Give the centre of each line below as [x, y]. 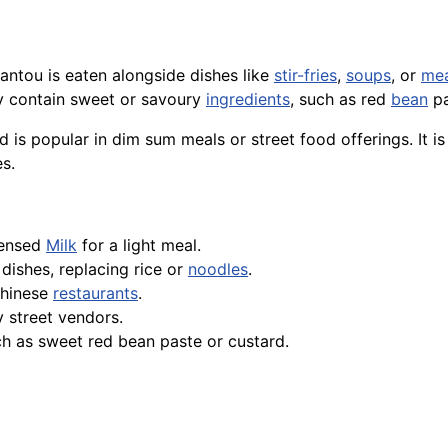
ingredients [248, 99]
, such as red [340, 99]
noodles [218, 269]
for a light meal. [139, 245]
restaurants [95, 293]
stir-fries [305, 75]
